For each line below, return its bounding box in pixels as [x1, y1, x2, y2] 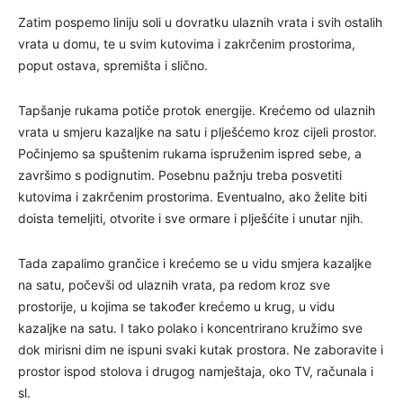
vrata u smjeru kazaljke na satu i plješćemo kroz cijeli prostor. [18, 124, 377, 140]
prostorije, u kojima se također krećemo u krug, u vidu [18, 299, 335, 315]
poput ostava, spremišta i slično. [18, 58, 208, 74]
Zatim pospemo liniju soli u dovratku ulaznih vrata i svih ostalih [18, 14, 382, 31]
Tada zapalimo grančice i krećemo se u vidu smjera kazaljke [18, 255, 372, 272]
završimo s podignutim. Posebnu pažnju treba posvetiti [18, 167, 342, 184]
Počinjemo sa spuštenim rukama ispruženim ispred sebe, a [18, 146, 362, 162]
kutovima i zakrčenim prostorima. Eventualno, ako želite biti [18, 189, 367, 205]
